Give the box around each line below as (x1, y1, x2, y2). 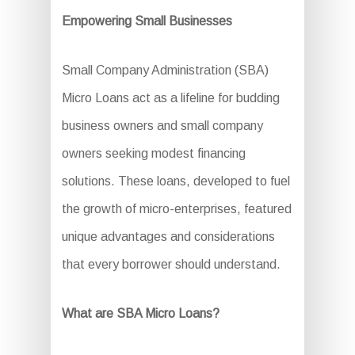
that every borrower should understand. (61, 257, 281, 271)
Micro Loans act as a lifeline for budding (61, 90, 280, 105)
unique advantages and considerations (61, 229, 275, 243)
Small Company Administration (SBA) (61, 63, 269, 77)
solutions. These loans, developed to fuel (61, 174, 290, 188)
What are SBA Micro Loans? (61, 306, 219, 320)
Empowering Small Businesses (61, 13, 232, 28)
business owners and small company (61, 118, 263, 132)
